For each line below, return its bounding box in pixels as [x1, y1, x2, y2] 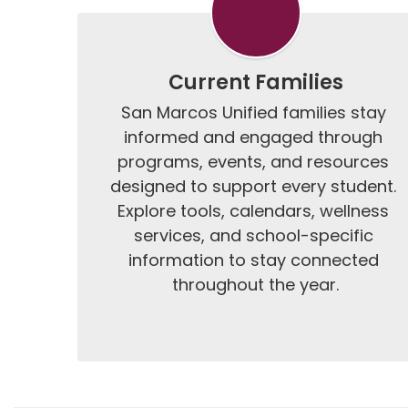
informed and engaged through [124, 126, 383, 148]
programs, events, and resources [117, 150, 390, 173]
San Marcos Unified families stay [120, 101, 386, 124]
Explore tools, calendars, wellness [117, 199, 390, 222]
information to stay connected [127, 249, 379, 271]
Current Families [168, 68, 343, 97]
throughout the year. [172, 273, 340, 296]
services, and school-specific [133, 224, 373, 247]
